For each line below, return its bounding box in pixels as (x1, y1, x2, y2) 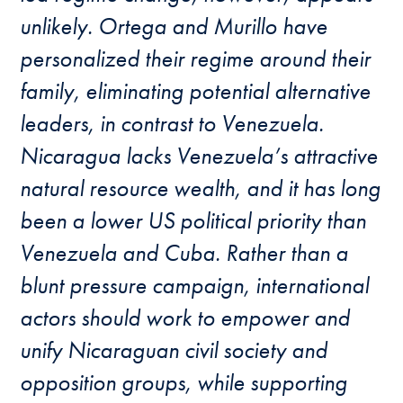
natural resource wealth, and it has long (20, 173, 381, 203)
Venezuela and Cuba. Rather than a (20, 237, 349, 268)
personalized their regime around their (20, 43, 372, 74)
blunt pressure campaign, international (20, 270, 370, 300)
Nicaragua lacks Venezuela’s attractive (20, 140, 379, 171)
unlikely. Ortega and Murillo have (20, 11, 328, 41)
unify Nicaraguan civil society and (20, 335, 328, 365)
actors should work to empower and (20, 302, 351, 333)
